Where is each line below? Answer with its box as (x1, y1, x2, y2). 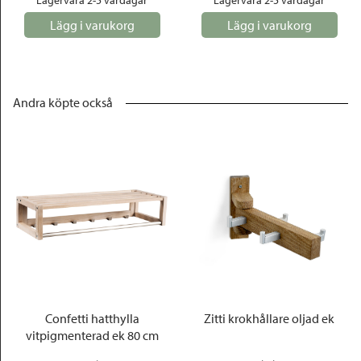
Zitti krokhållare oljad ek (204, 310, 334, 326)
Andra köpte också (13, 94, 113, 110)
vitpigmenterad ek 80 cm (25, 327, 159, 343)
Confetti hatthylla (44, 310, 139, 326)
